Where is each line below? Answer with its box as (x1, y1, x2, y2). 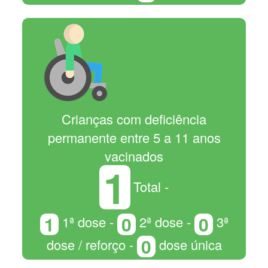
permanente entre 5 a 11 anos (47, 128, 221, 147)
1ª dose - (58, 212, 117, 232)
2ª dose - (135, 212, 194, 232)
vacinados (105, 147, 163, 166)
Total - (133, 177, 169, 196)
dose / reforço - (46, 234, 137, 254)
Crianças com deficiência (62, 109, 206, 129)
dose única (155, 234, 222, 254)
